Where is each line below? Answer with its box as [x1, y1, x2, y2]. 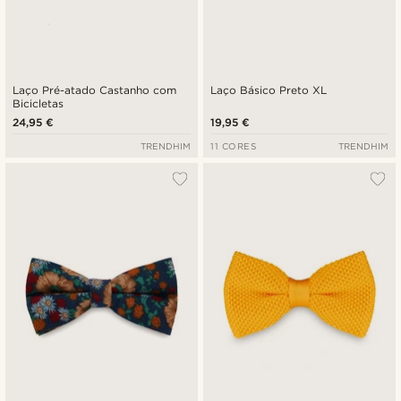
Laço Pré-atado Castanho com [13, 82, 177, 97]
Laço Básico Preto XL [210, 82, 328, 97]
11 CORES [210, 140, 257, 151]
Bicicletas [13, 96, 64, 110]
